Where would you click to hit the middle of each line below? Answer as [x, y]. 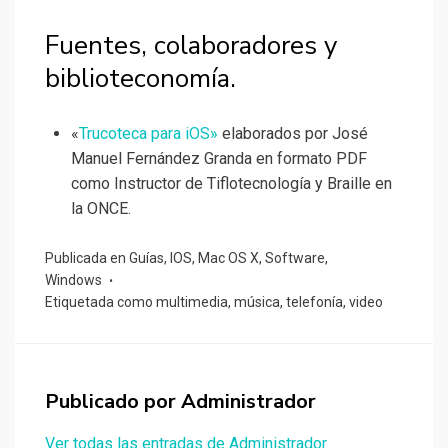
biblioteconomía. [140, 79]
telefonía [314, 302]
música [257, 302]
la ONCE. [101, 209]
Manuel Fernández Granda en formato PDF [219, 159]
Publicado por [113, 402]
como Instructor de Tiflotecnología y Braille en [231, 184]
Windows [73, 280]
